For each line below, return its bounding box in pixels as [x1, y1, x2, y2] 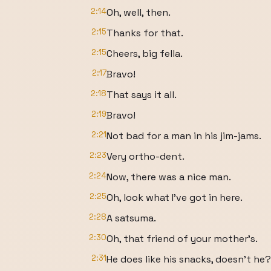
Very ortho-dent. [106, 150, 184, 163]
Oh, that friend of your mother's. [106, 232, 258, 245]
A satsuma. [106, 212, 156, 224]
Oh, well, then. [106, 6, 171, 19]
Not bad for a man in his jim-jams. [106, 129, 261, 142]
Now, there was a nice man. [106, 171, 231, 183]
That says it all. [106, 88, 177, 101]
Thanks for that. [106, 27, 183, 39]
